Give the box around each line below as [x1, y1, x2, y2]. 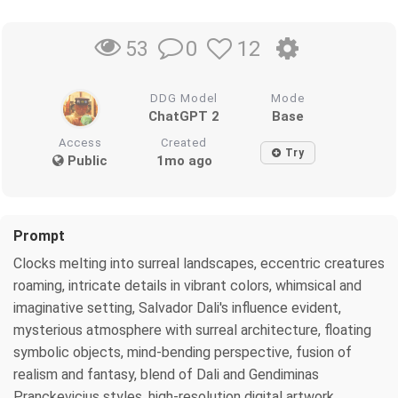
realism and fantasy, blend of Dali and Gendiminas [13, 365, 319, 383]
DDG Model [150, 91, 219, 105]
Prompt [13, 227, 65, 244]
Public [64, 152, 108, 169]
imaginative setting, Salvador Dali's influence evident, [13, 298, 341, 316]
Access [58, 135, 102, 149]
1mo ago [155, 152, 212, 169]
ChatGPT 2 [148, 107, 220, 124]
